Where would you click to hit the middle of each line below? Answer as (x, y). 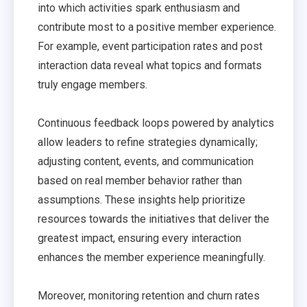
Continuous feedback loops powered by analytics (156, 123)
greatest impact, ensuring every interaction (139, 238)
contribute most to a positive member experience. (157, 27)
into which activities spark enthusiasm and (139, 8)
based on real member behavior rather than (140, 181)
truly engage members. (93, 85)
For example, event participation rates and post (150, 46)
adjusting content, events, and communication (146, 161)
